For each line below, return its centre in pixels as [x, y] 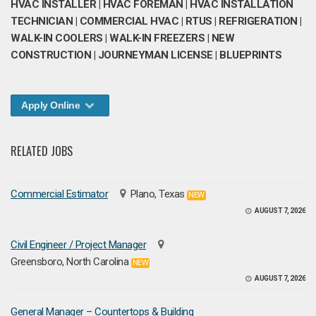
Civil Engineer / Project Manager [78, 244]
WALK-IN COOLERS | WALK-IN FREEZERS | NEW [122, 38]
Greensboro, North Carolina [69, 261]
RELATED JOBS [42, 151]
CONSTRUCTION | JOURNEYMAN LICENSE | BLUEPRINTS [146, 55]
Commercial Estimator [59, 194]
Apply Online [52, 105]
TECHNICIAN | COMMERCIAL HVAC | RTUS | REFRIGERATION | [156, 21]
